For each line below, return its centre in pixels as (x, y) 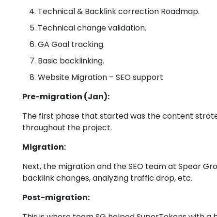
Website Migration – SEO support (101, 77)
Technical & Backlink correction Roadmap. (119, 12)
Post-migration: (56, 198)
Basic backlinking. (71, 61)
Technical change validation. (92, 28)
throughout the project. (67, 128)
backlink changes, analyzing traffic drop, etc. (107, 178)
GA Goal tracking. (71, 45)
